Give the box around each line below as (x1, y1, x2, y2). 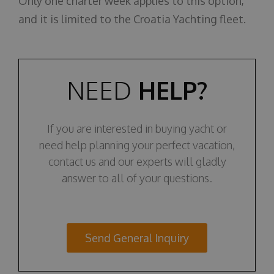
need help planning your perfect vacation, (39, 138, 235, 152)
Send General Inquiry (85, 231, 189, 245)
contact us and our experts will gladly (48, 155, 226, 168)
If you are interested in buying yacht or (47, 122, 227, 135)
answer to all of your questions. (62, 171, 212, 185)
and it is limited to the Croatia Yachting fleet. (18, 12, 246, 26)
